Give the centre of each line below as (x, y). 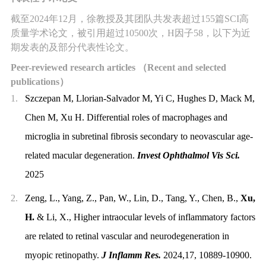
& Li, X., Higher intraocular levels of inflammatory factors (145, 217)
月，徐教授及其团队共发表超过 (134, 18)
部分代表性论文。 (96, 47)
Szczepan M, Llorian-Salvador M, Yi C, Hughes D (120, 98)
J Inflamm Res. (131, 255)
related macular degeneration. (81, 155)
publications (35, 81)
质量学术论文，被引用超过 (67, 33)
